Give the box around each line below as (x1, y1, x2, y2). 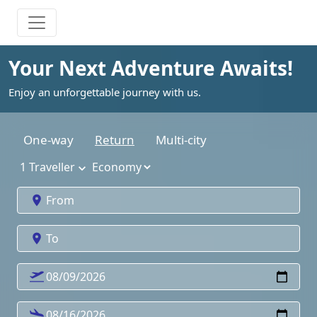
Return (95, 132, 134, 148)
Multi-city (156, 132, 207, 148)
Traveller (29, 159, 75, 175)
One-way (23, 132, 74, 148)
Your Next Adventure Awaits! (8, 54, 293, 81)
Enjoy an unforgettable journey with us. (8, 85, 201, 99)
